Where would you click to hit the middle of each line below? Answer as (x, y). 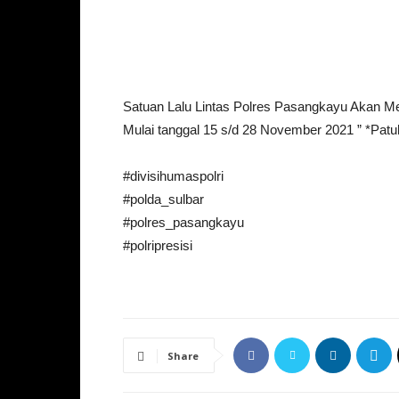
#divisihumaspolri (173, 176)
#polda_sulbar (163, 199)
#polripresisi (158, 245)
